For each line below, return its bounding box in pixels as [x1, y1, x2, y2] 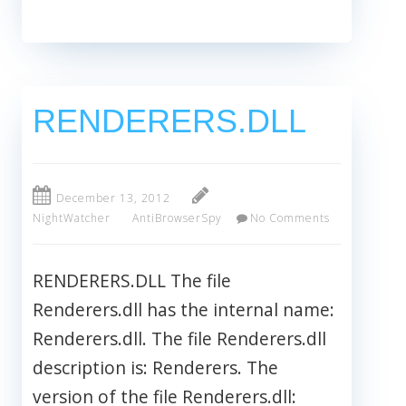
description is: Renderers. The [33, 355, 278, 381]
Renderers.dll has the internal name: [33, 297, 334, 323]
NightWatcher [33, 210, 111, 227]
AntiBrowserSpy [132, 210, 222, 227]
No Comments [249, 210, 330, 227]
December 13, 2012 [56, 190, 170, 207]
